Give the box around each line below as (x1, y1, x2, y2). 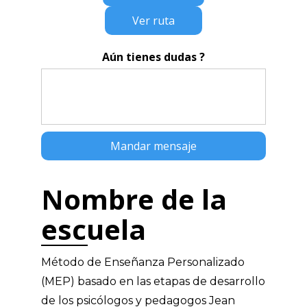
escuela (41, 210, 146, 248)
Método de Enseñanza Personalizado (41, 256, 245, 269)
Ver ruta (132, 13, 175, 28)
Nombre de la (41, 180, 227, 218)
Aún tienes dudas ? (102, 49, 205, 64)
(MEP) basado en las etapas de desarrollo (41, 275, 265, 288)
